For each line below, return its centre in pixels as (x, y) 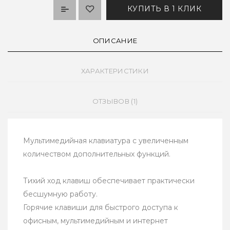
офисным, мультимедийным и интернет (95, 221)
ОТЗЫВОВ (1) (115, 101)
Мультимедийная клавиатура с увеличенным (106, 141)
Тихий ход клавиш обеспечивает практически (109, 181)
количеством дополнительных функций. (97, 154)
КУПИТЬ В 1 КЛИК (164, 9)
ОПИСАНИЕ (115, 41)
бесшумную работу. (60, 194)
